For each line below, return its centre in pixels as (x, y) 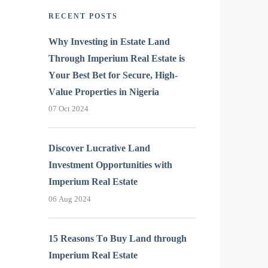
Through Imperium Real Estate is (117, 59)
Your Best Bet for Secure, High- (113, 75)
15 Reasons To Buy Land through (118, 238)
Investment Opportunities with (110, 165)
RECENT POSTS (83, 16)
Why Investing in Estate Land (109, 42)
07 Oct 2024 (68, 109)
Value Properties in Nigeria (104, 92)
